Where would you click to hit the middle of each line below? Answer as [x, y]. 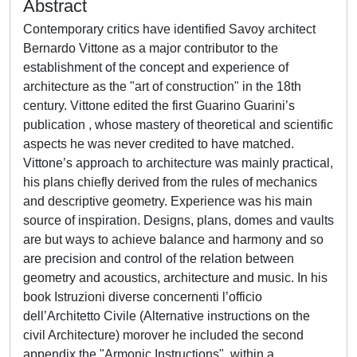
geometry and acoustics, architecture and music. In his [175, 278]
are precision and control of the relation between [159, 259]
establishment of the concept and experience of [156, 67]
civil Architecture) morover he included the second [163, 335]
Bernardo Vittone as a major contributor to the [151, 48]
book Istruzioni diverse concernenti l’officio [143, 297]
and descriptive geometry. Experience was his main [168, 201]
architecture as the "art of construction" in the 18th [162, 86]
